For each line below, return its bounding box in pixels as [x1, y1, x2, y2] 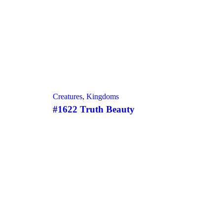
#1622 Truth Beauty [53, 104, 135, 114]
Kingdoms [86, 92, 119, 101]
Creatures [53, 92, 82, 101]
